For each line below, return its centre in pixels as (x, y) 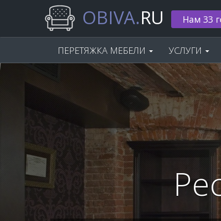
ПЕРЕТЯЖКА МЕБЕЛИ (103, 50)
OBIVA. (111, 18)
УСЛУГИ (186, 50)
